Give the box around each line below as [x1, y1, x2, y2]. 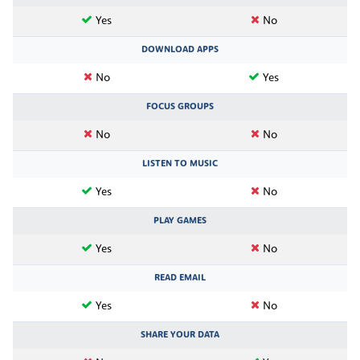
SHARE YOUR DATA [141, 329, 219, 340]
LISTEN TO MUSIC [142, 158, 218, 169]
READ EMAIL [154, 272, 206, 283]
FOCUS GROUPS [146, 101, 214, 112]
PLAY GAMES [153, 215, 207, 226]
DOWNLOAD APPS [141, 44, 219, 55]
